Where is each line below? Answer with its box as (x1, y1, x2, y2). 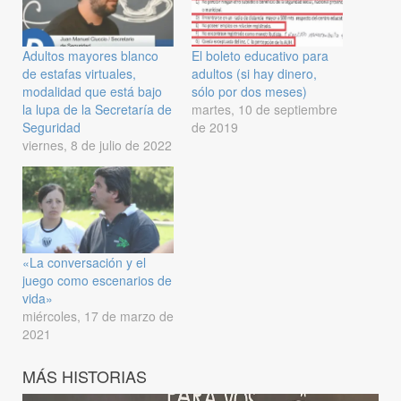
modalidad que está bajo (22, 82, 162, 101)
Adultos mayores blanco (22, 47, 158, 65)
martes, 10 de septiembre (192, 100, 337, 119)
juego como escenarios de (22, 271, 172, 290)
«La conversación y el (22, 253, 146, 272)
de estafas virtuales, (22, 64, 136, 83)
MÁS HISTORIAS (22, 364, 147, 388)
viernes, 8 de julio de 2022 (22, 136, 172, 155)
